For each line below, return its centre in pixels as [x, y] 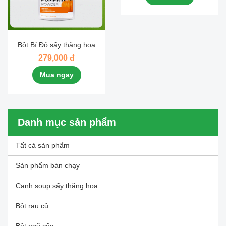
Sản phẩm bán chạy [48, 166]
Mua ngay [56, 75]
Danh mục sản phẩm [67, 122]
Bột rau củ [32, 206]
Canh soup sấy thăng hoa [57, 186]
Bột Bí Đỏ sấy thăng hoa [56, 45]
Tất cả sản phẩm [43, 146]
